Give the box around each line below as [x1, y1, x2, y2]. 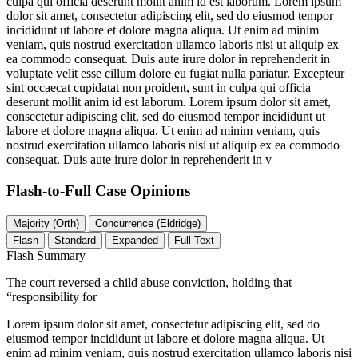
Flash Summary [6, 248, 86, 262]
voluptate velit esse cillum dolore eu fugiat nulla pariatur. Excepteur [6, 66, 344, 81]
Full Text [174, 233, 214, 246]
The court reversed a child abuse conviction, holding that [6, 275, 292, 289]
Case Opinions [95, 181, 190, 199]
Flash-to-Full [6, 181, 95, 199]
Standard [54, 233, 96, 246]
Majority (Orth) [53, 217, 79, 229]
